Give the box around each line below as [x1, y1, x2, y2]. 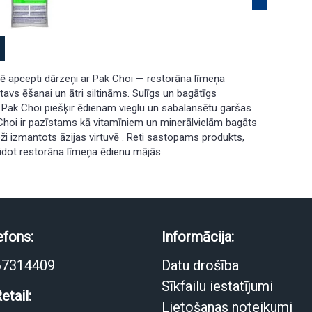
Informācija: [161, 228, 234, 245]
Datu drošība [161, 257, 239, 274]
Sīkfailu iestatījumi [161, 278, 273, 295]
